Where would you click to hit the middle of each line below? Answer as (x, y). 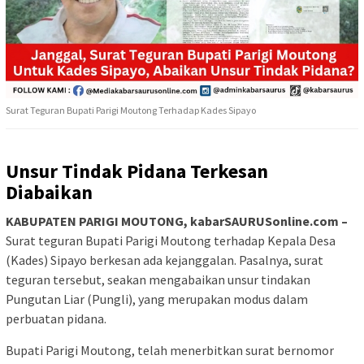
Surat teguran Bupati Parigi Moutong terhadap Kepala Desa (171, 241)
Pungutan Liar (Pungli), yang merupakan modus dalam (157, 299)
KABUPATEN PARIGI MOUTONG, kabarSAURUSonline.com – (177, 221)
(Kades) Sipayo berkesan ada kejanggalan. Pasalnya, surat (165, 260)
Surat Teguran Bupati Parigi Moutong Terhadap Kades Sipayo (131, 110)
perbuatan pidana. (56, 319)
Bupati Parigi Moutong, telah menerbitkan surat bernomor (170, 351)
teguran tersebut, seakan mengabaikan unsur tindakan (158, 280)
